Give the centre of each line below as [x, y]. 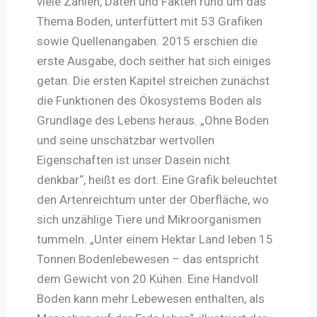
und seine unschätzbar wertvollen [125, 140]
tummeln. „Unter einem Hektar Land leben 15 [155, 239]
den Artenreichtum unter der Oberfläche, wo [152, 199]
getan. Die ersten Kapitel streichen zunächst [153, 80]
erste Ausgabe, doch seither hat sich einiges [154, 60]
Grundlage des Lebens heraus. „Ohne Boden [152, 120]
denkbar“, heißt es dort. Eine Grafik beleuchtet [157, 179]
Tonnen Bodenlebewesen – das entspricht [148, 259]
